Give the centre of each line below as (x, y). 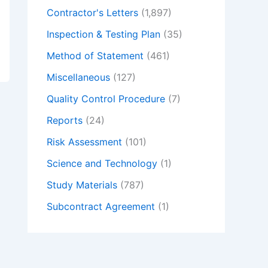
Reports (65, 120)
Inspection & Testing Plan (103, 34)
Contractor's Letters (92, 13)
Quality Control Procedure (106, 99)
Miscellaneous (78, 77)
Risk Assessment (84, 142)
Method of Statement (95, 56)
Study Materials (82, 185)
